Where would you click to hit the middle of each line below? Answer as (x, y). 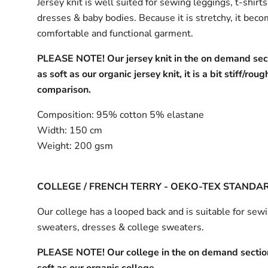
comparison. (66, 89)
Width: (52, 130)
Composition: (66, 115)
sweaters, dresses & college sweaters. (122, 227)
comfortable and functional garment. (115, 33)
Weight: (55, 146)
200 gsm (93, 146)
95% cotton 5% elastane (149, 115)
